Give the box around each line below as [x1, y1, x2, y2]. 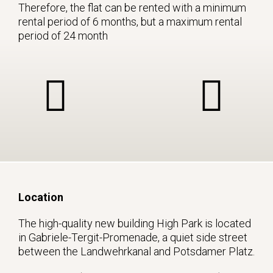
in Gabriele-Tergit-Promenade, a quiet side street [18, 230, 247, 244]
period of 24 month [18, 29, 108, 42]
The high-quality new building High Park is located [18, 216, 251, 230]
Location [18, 190, 63, 204]
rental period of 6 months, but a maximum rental [18, 15, 242, 28]
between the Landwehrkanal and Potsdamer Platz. [18, 244, 255, 258]
